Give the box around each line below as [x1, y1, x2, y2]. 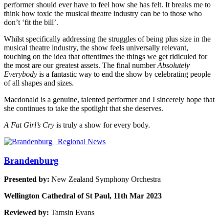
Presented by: [4, 175, 49, 184]
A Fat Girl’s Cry [4, 120, 54, 129]
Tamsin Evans [51, 208, 94, 217]
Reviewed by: [4, 208, 51, 217]
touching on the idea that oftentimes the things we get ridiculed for [4, 52, 207, 61]
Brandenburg [4, 155, 59, 166]
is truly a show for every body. [54, 120, 150, 129]
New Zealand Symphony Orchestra [49, 175, 161, 184]
